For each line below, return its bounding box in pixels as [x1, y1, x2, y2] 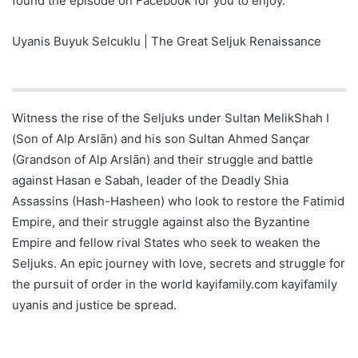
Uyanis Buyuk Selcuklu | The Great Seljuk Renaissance [12, 33, 321, 49]
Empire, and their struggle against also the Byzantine [12, 213, 310, 229]
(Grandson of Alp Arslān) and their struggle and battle [12, 151, 313, 167]
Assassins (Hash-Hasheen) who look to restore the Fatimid [12, 193, 344, 209]
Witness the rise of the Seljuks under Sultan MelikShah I [12, 109, 329, 125]
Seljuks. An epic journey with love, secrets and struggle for [12, 255, 345, 271]
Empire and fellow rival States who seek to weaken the [12, 234, 320, 250]
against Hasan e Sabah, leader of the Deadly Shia [12, 172, 288, 188]
